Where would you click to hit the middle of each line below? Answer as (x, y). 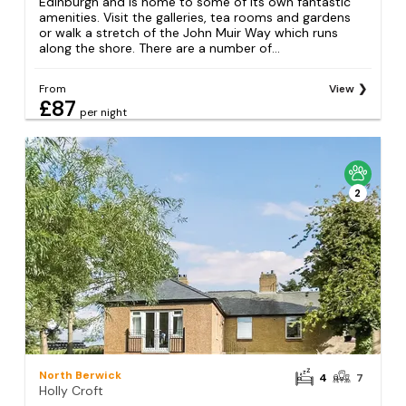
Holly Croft (72, 391)
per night (104, 113)
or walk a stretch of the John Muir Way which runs (189, 33)
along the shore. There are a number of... (160, 48)
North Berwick (81, 376)
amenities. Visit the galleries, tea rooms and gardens (195, 18)
